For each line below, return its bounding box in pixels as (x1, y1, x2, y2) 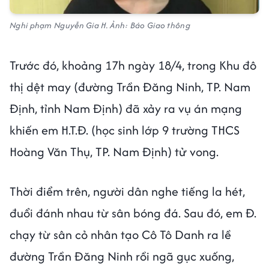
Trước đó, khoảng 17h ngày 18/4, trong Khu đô (10, 56, 256, 74)
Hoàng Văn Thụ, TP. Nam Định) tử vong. (10, 143, 222, 161)
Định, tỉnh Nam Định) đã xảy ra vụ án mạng (10, 100, 242, 118)
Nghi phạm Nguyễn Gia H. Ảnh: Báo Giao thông (10, 19, 190, 32)
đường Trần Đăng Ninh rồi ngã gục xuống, (10, 247, 234, 265)
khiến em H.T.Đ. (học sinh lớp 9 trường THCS (10, 121, 240, 139)
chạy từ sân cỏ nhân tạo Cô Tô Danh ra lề (10, 226, 231, 244)
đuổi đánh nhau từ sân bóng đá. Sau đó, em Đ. (10, 204, 256, 222)
